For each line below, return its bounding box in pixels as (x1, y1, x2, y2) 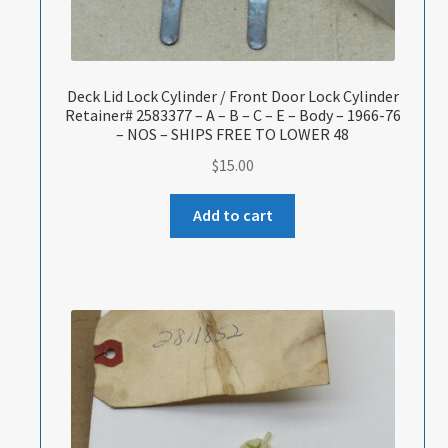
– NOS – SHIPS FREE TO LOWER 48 (116, 123, 350, 144)
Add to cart (192, 205, 273, 226)
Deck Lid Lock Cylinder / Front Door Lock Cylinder (66, 85, 399, 106)
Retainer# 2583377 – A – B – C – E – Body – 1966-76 (64, 104, 401, 125)
